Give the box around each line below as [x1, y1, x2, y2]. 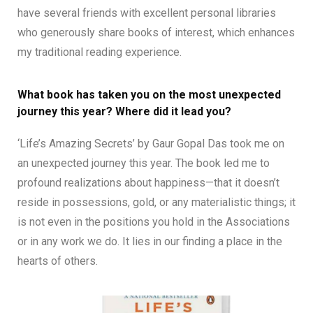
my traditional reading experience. [17, 45, 182, 59]
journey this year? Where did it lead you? [17, 104, 231, 118]
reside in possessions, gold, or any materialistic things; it [17, 195, 296, 209]
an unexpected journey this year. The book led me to [17, 156, 270, 170]
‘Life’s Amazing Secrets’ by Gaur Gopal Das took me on [17, 136, 284, 150]
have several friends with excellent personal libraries [17, 6, 276, 20]
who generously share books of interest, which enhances [17, 25, 295, 39]
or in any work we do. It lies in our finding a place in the [17, 234, 282, 248]
